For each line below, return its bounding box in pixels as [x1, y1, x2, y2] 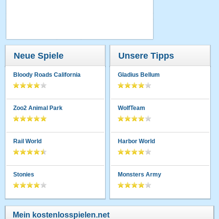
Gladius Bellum [118, 71, 160, 78]
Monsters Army [118, 171, 162, 178]
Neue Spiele [14, 51, 64, 61]
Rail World [13, 138, 42, 145]
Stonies [13, 171, 35, 178]
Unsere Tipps [118, 51, 175, 61]
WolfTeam [118, 105, 146, 111]
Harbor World [118, 138, 155, 145]
